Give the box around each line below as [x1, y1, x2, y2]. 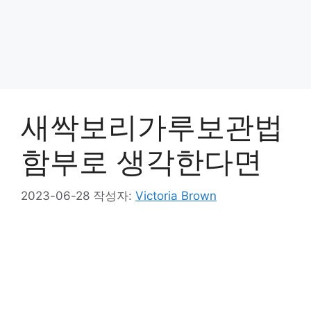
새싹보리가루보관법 [21, 109, 283, 144]
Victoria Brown [135, 188, 217, 203]
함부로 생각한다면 [21, 144, 262, 179]
